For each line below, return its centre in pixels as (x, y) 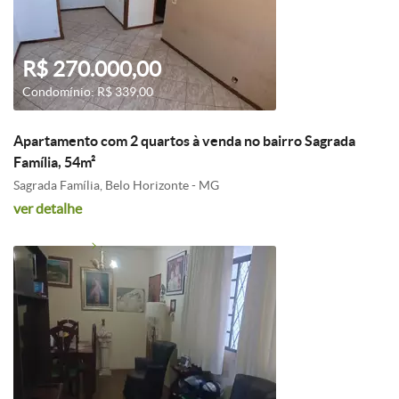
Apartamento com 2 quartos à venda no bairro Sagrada (184, 141)
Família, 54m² (54, 162)
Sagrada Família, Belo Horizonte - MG (116, 185)
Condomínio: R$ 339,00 (88, 92)
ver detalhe (48, 208)
